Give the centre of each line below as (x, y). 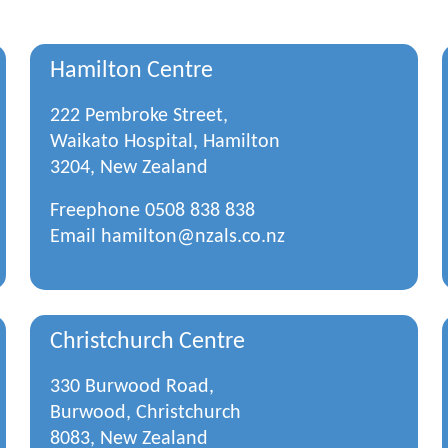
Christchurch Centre (148, 342)
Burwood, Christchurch (146, 413)
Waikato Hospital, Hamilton (165, 142)
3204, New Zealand (129, 168)
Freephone (98, 211)
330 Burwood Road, (132, 387)
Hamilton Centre (132, 71)
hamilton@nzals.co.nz (193, 237)
